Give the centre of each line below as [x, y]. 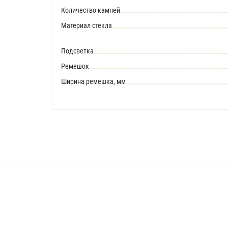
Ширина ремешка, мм [93, 81]
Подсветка [77, 51]
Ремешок [75, 66]
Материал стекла [87, 25]
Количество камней [91, 10]
